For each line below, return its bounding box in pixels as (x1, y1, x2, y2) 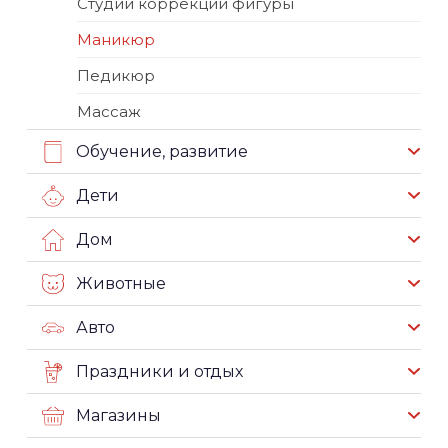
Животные (76, 274, 166, 294)
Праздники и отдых (76, 362, 243, 382)
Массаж (77, 102, 141, 122)
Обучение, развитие (76, 142, 248, 162)
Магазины (76, 406, 161, 426)
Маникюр (77, 30, 155, 50)
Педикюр (77, 66, 155, 86)
